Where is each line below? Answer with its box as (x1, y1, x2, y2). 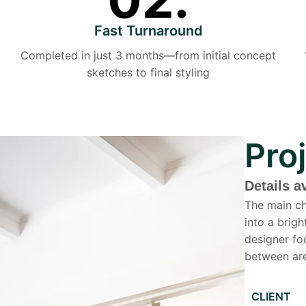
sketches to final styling (87, 66, 210, 79)
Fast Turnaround (94, 23, 203, 39)
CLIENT (251, 290, 292, 303)
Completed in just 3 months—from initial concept (20, 48, 277, 62)
